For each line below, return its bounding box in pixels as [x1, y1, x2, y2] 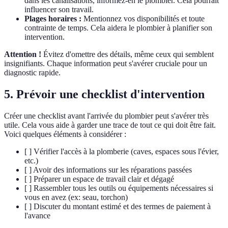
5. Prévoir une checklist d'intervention [4, 88, 205, 101]
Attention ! [4, 50, 41, 59]
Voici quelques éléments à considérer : [4, 130, 126, 139]
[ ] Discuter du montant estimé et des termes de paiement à [24, 202, 211, 211]
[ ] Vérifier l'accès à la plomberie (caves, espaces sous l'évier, [24, 147, 219, 156]
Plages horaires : [24, 14, 81, 23]
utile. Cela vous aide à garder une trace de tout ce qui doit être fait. [4, 121, 216, 130]
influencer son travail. [24, 5, 94, 14]
